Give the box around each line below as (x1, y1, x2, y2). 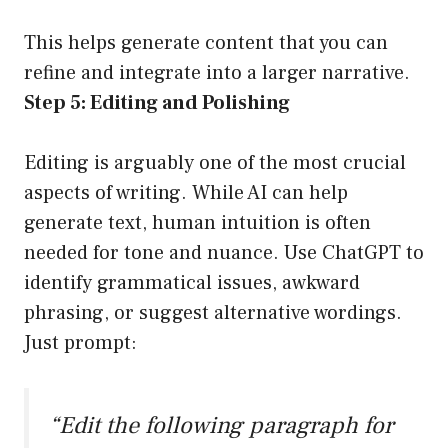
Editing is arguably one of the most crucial (24, 150, 406, 177)
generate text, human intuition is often (24, 210, 371, 237)
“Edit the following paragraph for (49, 410, 393, 442)
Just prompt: (24, 330, 137, 357)
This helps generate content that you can (24, 30, 388, 57)
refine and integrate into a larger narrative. (24, 60, 410, 87)
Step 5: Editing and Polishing (24, 90, 290, 117)
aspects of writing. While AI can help (24, 180, 348, 207)
